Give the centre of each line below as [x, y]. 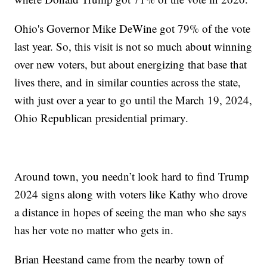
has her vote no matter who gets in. [94, 229]
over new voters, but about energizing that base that [131, 64]
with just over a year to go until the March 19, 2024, [133, 100]
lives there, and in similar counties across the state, [128, 82]
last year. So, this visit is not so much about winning [133, 46]
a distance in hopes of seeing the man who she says [131, 212]
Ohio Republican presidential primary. [102, 117]
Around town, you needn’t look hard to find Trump [132, 176]
